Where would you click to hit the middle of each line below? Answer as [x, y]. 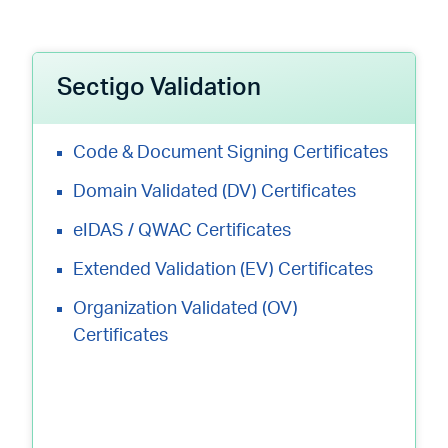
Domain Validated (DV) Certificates [214, 192]
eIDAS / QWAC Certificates [182, 231]
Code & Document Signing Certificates [230, 153]
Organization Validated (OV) [185, 309]
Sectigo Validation [159, 88]
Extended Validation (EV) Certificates [223, 270]
